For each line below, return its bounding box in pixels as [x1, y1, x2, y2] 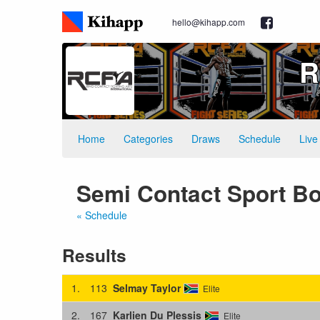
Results [62, 242, 126, 268]
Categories [124, 131, 173, 146]
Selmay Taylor [112, 281, 181, 295]
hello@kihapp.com [172, 16, 245, 28]
